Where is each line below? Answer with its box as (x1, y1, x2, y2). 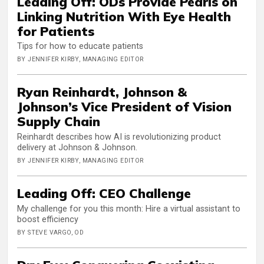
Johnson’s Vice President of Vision (17, 98, 232, 115)
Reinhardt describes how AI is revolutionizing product (17, 132, 221, 143)
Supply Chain (17, 113, 100, 130)
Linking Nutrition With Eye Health (17, 8, 231, 24)
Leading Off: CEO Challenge (17, 185, 191, 202)
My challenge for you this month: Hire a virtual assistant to (17, 203, 240, 214)
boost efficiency (17, 214, 78, 225)
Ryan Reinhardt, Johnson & (17, 84, 187, 100)
